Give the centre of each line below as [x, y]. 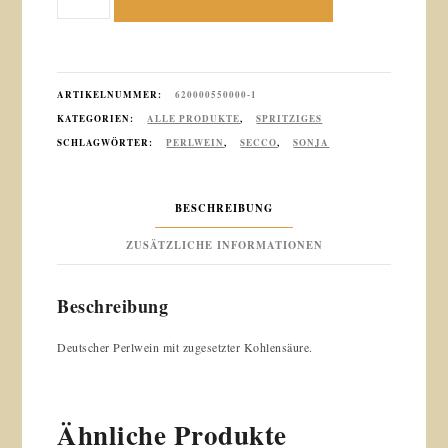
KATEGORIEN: [97, 118]
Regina [80, 23]
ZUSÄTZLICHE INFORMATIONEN [224, 244]
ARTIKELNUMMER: [111, 94]
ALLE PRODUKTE [194, 118]
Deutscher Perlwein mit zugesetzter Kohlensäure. [185, 346]
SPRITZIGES [289, 118]
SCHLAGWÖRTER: [107, 142]
